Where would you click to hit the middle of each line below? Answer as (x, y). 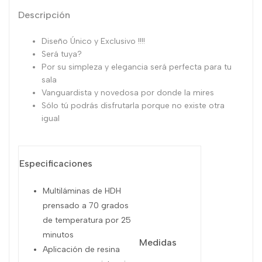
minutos (58, 235)
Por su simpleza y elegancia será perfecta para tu (137, 67)
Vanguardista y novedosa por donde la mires (128, 92)
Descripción (44, 15)
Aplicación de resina (81, 249)
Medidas (158, 242)
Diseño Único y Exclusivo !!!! (93, 41)
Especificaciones (56, 163)
